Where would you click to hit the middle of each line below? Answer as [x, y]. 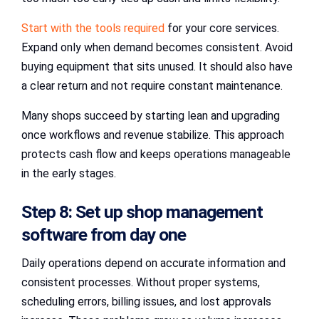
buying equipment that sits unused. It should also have [157, 67]
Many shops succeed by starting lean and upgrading [151, 116]
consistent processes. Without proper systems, [141, 283]
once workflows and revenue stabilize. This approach [153, 135]
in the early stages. [69, 174]
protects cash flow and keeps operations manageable [156, 155]
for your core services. [222, 28]
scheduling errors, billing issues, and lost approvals [146, 302]
